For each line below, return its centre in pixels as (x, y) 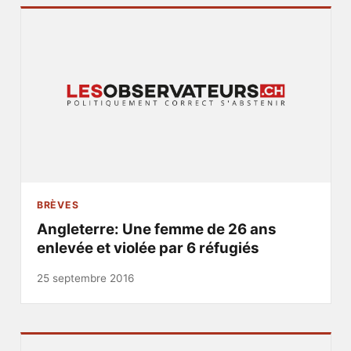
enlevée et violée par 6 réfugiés (148, 248)
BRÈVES (58, 205)
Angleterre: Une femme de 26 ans (156, 229)
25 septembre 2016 (85, 278)
